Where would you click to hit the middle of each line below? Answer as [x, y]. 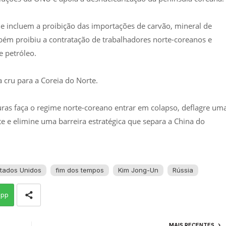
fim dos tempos [79, 170]
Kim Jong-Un [138, 170]
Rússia [183, 170]
